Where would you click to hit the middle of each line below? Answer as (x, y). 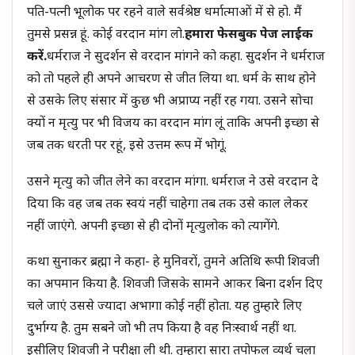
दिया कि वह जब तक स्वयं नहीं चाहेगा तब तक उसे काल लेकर (168, 204)
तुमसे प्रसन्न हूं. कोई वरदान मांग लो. (106, 35)
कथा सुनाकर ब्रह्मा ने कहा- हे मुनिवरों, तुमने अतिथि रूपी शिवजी (174, 263)
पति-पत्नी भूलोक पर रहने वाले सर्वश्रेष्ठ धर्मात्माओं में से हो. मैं (165, 13)
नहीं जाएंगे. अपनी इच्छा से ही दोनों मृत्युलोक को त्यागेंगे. (154, 227)
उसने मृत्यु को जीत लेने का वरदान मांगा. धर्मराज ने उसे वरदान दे (173, 182)
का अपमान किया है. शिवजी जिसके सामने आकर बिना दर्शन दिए (175, 285)
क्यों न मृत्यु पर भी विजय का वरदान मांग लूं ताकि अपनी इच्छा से (174, 124)
